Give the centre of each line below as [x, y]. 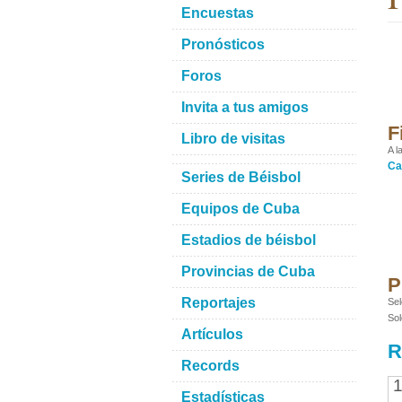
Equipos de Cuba [240, 209]
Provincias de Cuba [248, 271]
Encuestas [218, 13]
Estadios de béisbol [249, 240]
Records [210, 366]
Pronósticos [223, 44]
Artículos [212, 334]
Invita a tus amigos [245, 107]
